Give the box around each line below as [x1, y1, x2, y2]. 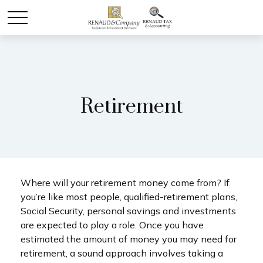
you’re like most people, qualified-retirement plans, [21, 191, 237, 203]
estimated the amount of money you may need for [21, 233, 237, 245]
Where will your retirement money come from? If [21, 177, 230, 188]
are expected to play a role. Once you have [21, 219, 204, 231]
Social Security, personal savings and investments [21, 205, 236, 217]
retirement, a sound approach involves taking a [21, 247, 223, 259]
